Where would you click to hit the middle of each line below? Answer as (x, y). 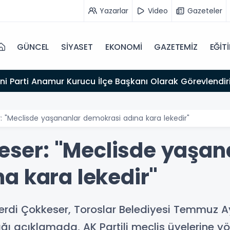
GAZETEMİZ (176, 47)
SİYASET (77, 47)
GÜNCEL (33, 47)
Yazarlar (114, 11)
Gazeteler (205, 11)
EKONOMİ (123, 47)
